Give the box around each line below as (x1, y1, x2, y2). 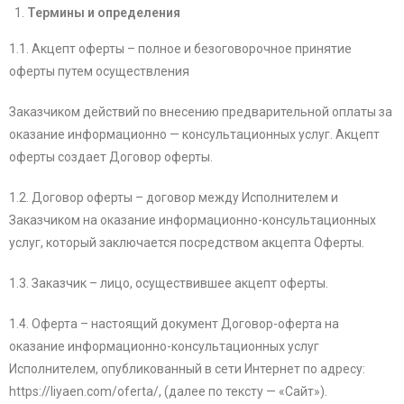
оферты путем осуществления (9, 64, 189, 79)
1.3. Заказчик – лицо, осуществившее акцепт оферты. (9, 276, 328, 291)
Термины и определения (27, 5, 180, 21)
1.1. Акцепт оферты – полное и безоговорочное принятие (9, 41, 352, 57)
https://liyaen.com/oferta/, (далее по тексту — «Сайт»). (9, 384, 327, 399)
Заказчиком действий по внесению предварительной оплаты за (9, 105, 392, 120)
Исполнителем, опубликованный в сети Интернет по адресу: (9, 362, 365, 377)
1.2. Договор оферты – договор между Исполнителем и (9, 190, 338, 206)
